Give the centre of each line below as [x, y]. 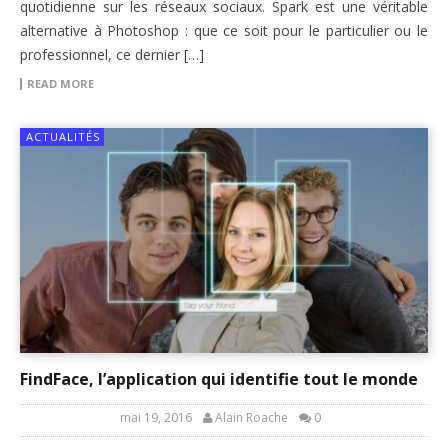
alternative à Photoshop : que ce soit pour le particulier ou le [224, 30]
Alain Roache [251, 417]
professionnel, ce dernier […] [112, 54]
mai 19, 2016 [156, 417]
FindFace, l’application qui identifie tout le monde [219, 378]
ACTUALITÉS [63, 136]
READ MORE [60, 83]
